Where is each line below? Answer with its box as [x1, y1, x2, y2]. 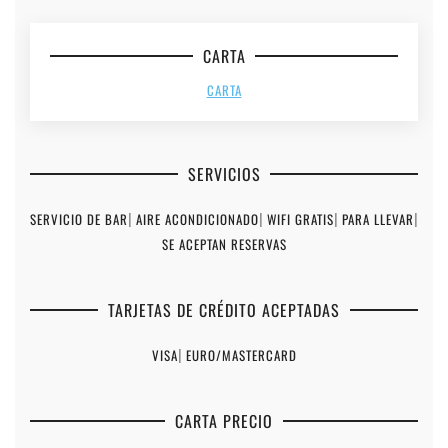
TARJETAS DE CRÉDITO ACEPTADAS [108, 298, 340, 323]
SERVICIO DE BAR [30, 209, 128, 230]
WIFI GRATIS [267, 209, 334, 230]
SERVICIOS [187, 162, 261, 187]
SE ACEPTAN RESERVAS [161, 234, 287, 255]
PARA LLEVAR [342, 209, 414, 230]
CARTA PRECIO [175, 409, 273, 434]
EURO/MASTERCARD [185, 345, 297, 366]
